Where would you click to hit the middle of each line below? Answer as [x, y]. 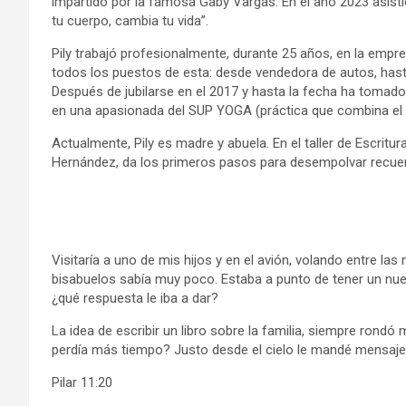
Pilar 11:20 [82, 382]
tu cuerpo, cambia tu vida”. [130, 20]
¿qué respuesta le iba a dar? [135, 298]
